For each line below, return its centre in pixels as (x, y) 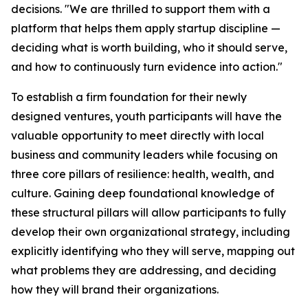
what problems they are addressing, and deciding (144, 270)
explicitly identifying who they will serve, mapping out (153, 251)
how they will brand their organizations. (115, 289)
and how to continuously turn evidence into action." (147, 67)
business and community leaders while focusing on (144, 155)
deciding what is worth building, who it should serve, (149, 47)
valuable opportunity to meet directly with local (137, 135)
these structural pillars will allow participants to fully (148, 212)
